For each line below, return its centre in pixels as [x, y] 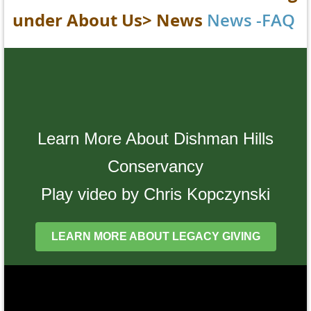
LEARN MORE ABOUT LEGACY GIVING [155, 237]
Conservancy [155, 167]
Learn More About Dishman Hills [155, 139]
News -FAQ [251, 20]
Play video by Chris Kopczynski [155, 194]
